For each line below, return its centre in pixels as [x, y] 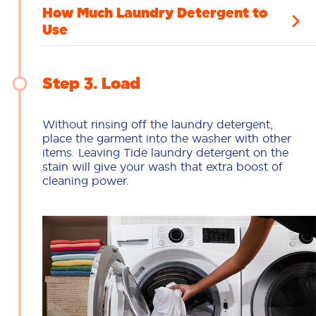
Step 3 [68, 84]
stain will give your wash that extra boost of [163, 167]
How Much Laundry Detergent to [155, 13]
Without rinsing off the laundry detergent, [158, 124]
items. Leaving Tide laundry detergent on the [165, 153]
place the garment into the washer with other [167, 139]
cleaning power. [86, 181]
